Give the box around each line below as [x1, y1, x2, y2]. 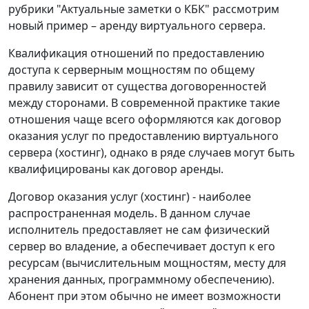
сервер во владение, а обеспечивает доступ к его [8, 239, 275, 255]
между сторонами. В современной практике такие [8, 95, 280, 111]
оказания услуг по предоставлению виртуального [8, 128, 279, 144]
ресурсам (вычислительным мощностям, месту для [8, 255, 286, 271]
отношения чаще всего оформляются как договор [8, 112, 281, 128]
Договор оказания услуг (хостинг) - [8, 189, 199, 205]
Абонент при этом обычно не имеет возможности [8, 288, 281, 304]
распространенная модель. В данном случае [8, 206, 250, 221]
